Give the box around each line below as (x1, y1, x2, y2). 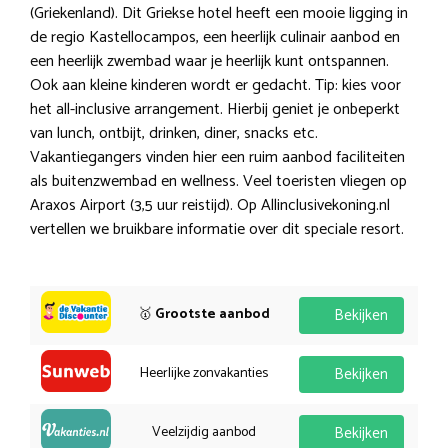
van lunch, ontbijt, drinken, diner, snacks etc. (30, 119, 318, 147)
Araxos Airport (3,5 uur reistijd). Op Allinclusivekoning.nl (30, 191, 390, 219)
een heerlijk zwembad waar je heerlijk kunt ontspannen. (30, 47, 389, 75)
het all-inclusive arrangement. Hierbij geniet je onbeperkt (30, 95, 400, 123)
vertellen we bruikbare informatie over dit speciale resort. (30, 215, 404, 243)
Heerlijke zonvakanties (139, 361, 268, 385)
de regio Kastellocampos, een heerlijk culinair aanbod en (30, 23, 400, 51)
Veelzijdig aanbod (151, 420, 256, 444)
